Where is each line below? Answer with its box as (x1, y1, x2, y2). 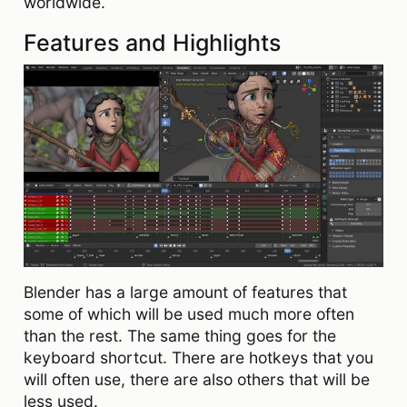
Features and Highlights (24, 28, 281, 56)
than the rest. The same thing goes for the (24, 325, 336, 345)
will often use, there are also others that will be (24, 369, 370, 389)
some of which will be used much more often (24, 303, 354, 323)
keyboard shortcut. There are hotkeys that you (24, 347, 373, 367)
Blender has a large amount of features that (24, 282, 347, 302)
